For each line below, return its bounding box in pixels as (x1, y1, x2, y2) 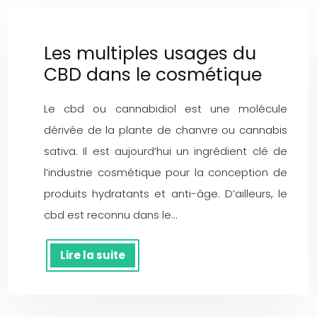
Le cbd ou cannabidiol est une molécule (44, 100, 287, 116)
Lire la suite (60, 247, 125, 263)
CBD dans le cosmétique (44, 62, 262, 87)
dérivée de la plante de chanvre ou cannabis (44, 122, 287, 137)
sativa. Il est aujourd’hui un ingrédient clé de (44, 143, 287, 158)
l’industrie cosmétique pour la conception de (44, 164, 287, 180)
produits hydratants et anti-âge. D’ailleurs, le (44, 185, 287, 201)
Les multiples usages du (44, 41, 256, 66)
